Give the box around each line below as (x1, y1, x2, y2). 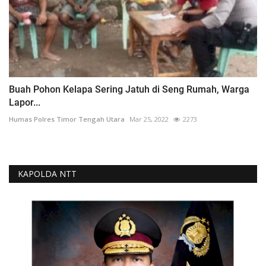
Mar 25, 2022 (129, 115, 169, 124)
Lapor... (9, 97, 40, 109)
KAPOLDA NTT (18, 168, 77, 180)
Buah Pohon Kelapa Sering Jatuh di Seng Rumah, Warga (9, 84, 249, 96)
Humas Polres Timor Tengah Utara (9, 115, 125, 124)
